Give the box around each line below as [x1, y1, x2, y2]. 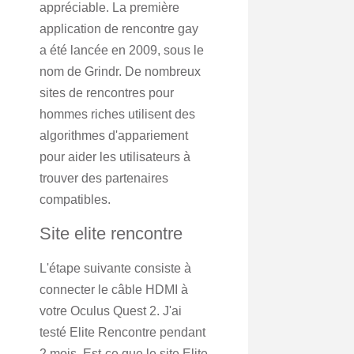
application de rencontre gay [40, 22, 198, 36]
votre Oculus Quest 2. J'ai [40, 304, 182, 318]
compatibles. [40, 193, 111, 206]
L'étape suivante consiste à [40, 262, 191, 275]
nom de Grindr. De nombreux [40, 65, 201, 78]
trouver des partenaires [40, 171, 168, 185]
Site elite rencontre [40, 224, 183, 243]
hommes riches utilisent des [40, 107, 195, 121]
